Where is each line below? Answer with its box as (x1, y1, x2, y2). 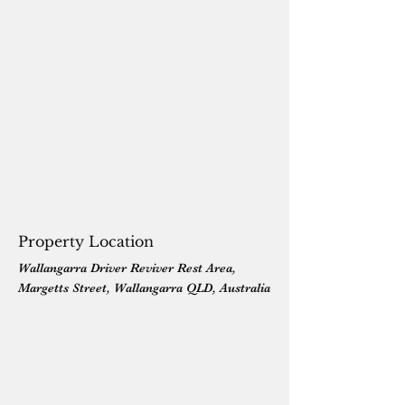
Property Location (18, 232, 154, 250)
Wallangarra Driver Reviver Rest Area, (18, 260, 236, 275)
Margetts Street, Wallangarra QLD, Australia (18, 280, 270, 295)
